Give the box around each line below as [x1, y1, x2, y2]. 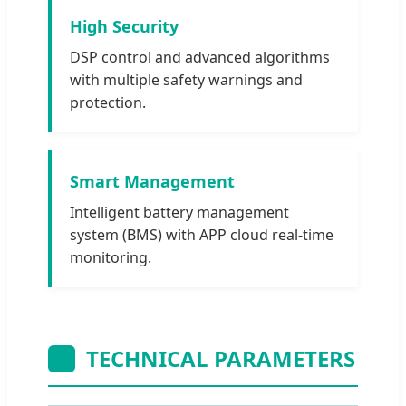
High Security [70, 14, 179, 37]
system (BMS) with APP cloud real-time [70, 224, 333, 245]
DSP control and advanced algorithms [70, 46, 330, 67]
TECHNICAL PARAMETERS [86, 343, 355, 373]
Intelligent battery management [70, 201, 289, 222]
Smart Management [70, 169, 235, 192]
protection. [70, 92, 146, 112]
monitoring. [70, 246, 151, 267]
